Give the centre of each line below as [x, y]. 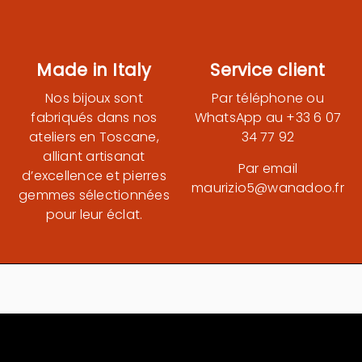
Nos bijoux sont [94, 98]
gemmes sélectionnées [94, 195]
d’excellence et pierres [94, 176]
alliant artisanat [94, 156]
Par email [268, 168]
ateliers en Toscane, [94, 137]
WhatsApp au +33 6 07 [268, 118]
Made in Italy [94, 70]
